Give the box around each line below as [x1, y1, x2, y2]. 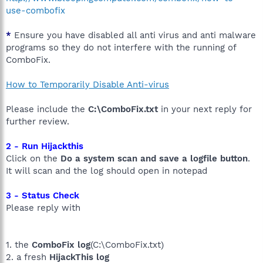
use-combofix [6, 5, 65, 16]
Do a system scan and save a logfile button [60, 153, 248, 164]
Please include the [6, 104, 88, 114]
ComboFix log [32, 240, 90, 250]
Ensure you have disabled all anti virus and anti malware [11, 30, 256, 41]
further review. [6, 116, 69, 127]
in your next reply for [158, 104, 252, 114]
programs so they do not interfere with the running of [6, 42, 236, 53]
